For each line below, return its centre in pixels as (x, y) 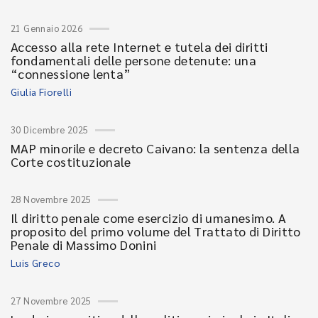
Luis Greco (35, 263)
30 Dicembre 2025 (50, 130)
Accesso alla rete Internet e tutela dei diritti (139, 46)
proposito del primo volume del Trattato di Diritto (155, 231)
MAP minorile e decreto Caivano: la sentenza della (155, 148)
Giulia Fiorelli (41, 92)
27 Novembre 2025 (51, 301)
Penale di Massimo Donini (84, 245)
